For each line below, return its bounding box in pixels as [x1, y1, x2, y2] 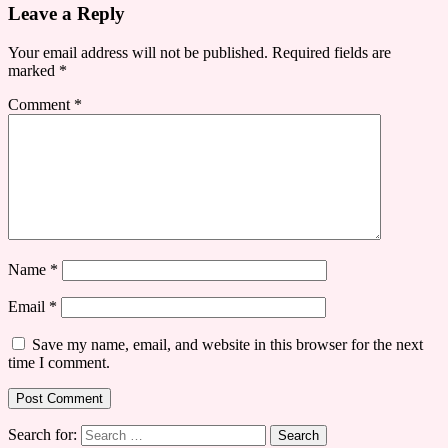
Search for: [8, 426, 77, 444]
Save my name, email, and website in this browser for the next [32, 336, 423, 354]
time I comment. [8, 354, 110, 372]
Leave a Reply [8, 3, 125, 25]
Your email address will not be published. [8, 44, 268, 62]
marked [8, 62, 59, 80]
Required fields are [272, 44, 391, 62]
